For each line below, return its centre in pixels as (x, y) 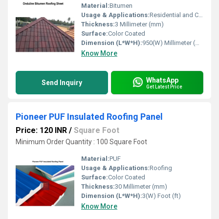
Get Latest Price (164, 87)
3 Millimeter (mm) (139, 24)
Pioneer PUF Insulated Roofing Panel (89, 117)
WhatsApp (162, 80)
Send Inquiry (62, 83)
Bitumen (121, 6)
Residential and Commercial (174, 15)
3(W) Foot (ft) (162, 196)
